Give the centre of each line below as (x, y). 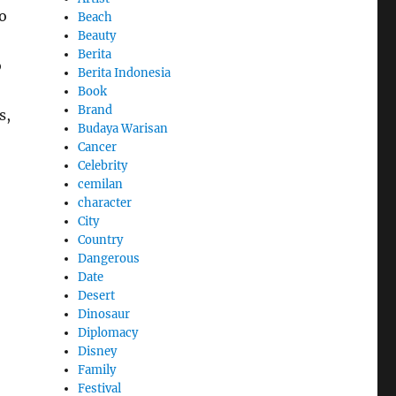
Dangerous (109, 258)
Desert (97, 295)
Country (101, 240)
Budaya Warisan (123, 128)
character (105, 202)
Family (97, 369)
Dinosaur (104, 314)
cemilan (101, 184)
